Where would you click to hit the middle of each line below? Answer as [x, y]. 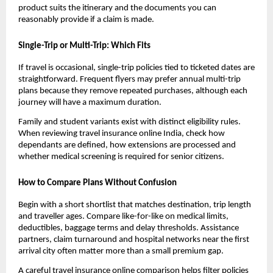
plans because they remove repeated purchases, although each [133, 91]
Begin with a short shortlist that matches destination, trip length [135, 205]
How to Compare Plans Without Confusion [97, 183]
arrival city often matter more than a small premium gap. [122, 251]
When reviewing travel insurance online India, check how [122, 134]
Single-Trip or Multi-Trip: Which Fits [84, 46]
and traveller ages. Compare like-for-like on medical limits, [123, 216]
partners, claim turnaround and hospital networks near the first [134, 239]
